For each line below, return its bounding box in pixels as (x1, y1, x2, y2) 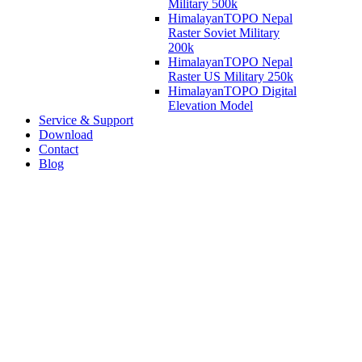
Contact (39, 142, 78, 156)
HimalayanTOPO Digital (168, 84, 297, 98)
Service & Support (39, 113, 133, 127)
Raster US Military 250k (168, 69, 293, 83)
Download (39, 128, 93, 141)
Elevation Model (168, 99, 253, 112)
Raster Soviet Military (168, 26, 280, 40)
